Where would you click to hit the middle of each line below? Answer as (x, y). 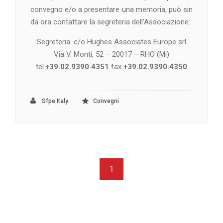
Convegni (106, 101)
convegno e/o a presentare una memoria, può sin (111, 9)
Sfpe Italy (54, 101)
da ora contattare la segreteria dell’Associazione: (110, 22)
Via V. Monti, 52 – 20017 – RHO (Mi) (111, 54)
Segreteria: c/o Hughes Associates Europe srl (111, 42)
